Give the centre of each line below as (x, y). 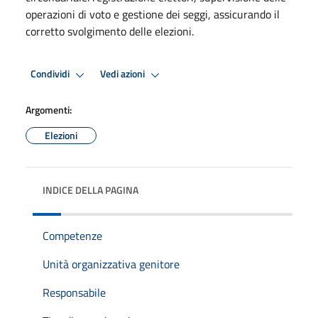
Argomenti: (49, 109)
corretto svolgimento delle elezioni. (110, 31)
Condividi (51, 74)
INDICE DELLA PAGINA (91, 190)
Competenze (72, 235)
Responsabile (74, 292)
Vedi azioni (124, 74)
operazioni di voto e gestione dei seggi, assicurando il (153, 14)
